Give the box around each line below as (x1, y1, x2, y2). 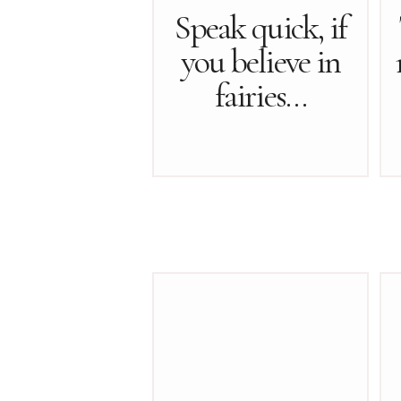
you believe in (180, 41, 341, 82)
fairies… (215, 75, 306, 116)
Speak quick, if (174, 7, 347, 48)
